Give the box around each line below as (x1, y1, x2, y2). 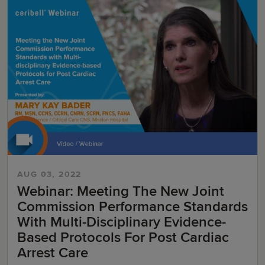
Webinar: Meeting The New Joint (17, 183, 224, 201)
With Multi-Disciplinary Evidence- (17, 214, 226, 231)
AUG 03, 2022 (17, 169, 82, 180)
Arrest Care (17, 244, 88, 262)
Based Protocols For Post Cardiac (17, 229, 229, 247)
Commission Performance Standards (17, 198, 248, 216)
